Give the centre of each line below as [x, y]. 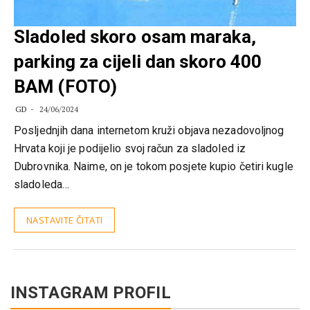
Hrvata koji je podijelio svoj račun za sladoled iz [130, 149]
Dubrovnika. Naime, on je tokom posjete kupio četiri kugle [154, 167]
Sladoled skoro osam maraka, [135, 37]
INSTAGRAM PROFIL [91, 293]
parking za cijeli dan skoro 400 [138, 62]
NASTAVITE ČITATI [65, 220]
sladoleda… [42, 185]
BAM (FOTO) [65, 87]
